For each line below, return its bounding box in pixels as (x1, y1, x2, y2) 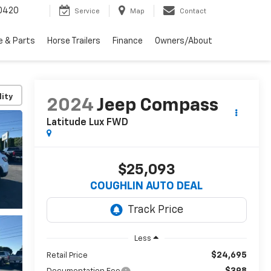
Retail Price (46, 251, 88, 260)
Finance (113, 37, 143, 46)
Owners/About (155, 37, 212, 46)
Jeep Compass (96, 97, 218, 116)
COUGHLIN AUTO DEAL (90, 181, 203, 192)
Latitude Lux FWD (46, 118, 128, 128)
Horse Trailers (47, 37, 100, 46)
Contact (180, 8, 206, 15)
